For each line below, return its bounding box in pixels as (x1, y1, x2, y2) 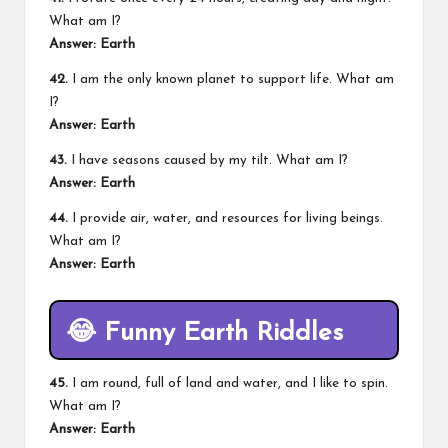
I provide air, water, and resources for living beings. (68, 211, 383, 225)
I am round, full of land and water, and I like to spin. (68, 377, 388, 391)
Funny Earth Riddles (104, 319, 343, 347)
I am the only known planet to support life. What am (68, 72, 394, 86)
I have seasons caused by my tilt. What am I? (67, 153, 348, 167)
